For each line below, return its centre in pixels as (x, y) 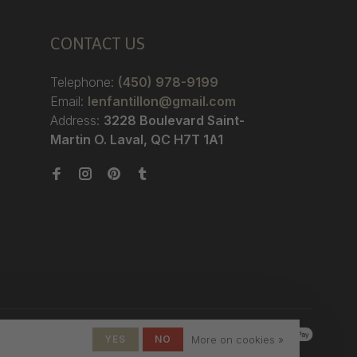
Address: (77, 120)
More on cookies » (237, 339)
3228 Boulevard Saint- (174, 120)
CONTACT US (98, 43)
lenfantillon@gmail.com (162, 101)
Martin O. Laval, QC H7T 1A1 (137, 139)
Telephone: (84, 82)
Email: (69, 101)
